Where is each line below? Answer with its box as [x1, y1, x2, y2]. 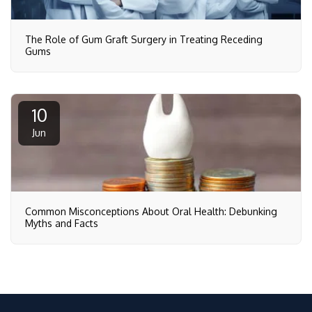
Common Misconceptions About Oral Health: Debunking [25, 205, 277, 217]
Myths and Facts [25, 217, 98, 229]
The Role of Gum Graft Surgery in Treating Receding [25, 33, 263, 45]
